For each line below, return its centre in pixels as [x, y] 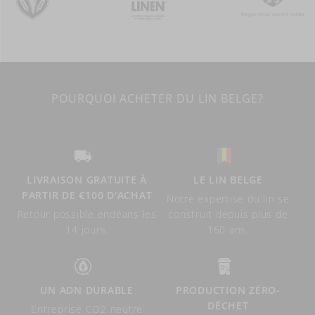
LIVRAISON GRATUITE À [87, 180]
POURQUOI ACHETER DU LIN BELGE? [157, 98]
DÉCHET [228, 306]
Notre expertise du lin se [228, 199]
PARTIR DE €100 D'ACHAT [87, 195]
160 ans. [228, 230]
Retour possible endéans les [87, 214]
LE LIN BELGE [228, 180]
